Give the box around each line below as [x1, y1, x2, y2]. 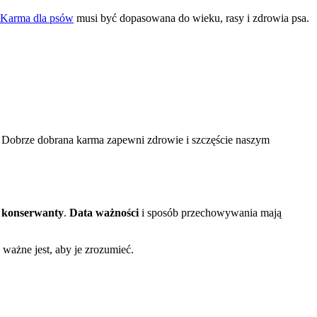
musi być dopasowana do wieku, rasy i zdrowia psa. [74, 11, 309, 24]
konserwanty [1, 206, 64, 219]
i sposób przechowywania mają [139, 206, 282, 219]
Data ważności [69, 206, 139, 219]
